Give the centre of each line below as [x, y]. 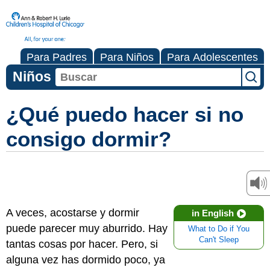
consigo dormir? [89, 139]
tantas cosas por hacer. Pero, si [82, 244]
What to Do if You [219, 229]
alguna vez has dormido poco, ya [86, 260]
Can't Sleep [219, 240]
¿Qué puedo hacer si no [125, 114]
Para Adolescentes [212, 57]
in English [213, 213]
